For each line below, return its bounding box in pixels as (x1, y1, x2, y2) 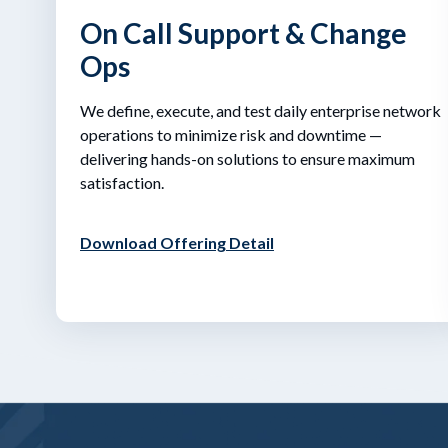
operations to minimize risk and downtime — (80, 124, 383, 144)
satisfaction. (80, 172, 168, 192)
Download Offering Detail (80, 232, 275, 252)
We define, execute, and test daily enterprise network (80, 100, 442, 120)
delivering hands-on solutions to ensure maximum (80, 148, 416, 168)
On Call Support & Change (80, 15, 408, 50)
